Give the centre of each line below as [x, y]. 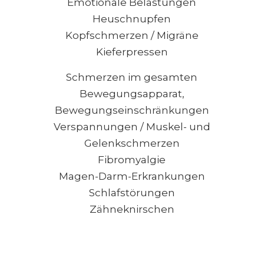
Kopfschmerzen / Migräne [132, 36]
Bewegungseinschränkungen [132, 110]
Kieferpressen [132, 52]
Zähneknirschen [132, 209]
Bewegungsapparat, [132, 93]
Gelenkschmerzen [132, 143]
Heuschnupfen [132, 19]
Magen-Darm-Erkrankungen [132, 176]
